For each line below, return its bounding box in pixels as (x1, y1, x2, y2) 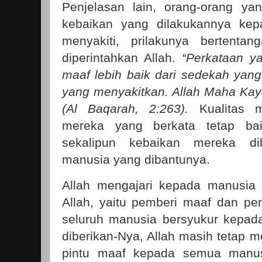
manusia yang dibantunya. (62, 152, 210, 166)
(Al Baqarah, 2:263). (62, 101, 189, 115)
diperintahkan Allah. (62, 50, 182, 64)
